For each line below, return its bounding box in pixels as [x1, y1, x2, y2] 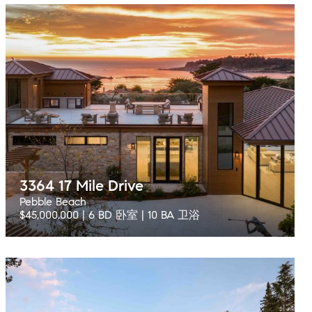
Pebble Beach [19, 195, 86, 208]
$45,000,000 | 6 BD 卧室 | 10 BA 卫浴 [19, 208, 200, 221]
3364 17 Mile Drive [19, 176, 143, 195]
